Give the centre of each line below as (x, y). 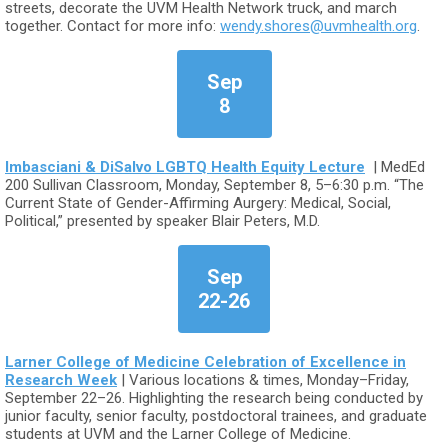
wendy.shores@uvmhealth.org (318, 26)
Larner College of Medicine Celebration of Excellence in (205, 362)
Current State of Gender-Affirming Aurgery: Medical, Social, (198, 203)
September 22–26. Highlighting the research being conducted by (214, 398)
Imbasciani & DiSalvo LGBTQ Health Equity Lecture (185, 167)
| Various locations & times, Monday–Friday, (263, 380)
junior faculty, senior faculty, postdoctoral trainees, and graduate (216, 416)
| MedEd (399, 167)
